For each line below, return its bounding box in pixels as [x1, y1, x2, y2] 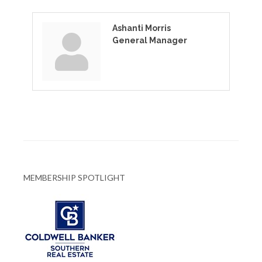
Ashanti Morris [112, 23, 171, 33]
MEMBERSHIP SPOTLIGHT [23, 173, 125, 183]
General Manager [112, 36, 187, 46]
